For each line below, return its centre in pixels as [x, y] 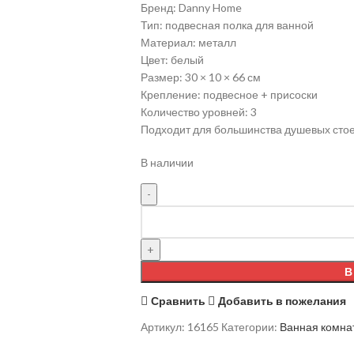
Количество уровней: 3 [198, 112]
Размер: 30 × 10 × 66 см [200, 77]
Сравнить [179, 300]
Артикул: [164, 327]
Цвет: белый [172, 60]
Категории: [249, 327]
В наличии [167, 162]
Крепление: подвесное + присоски [229, 94]
